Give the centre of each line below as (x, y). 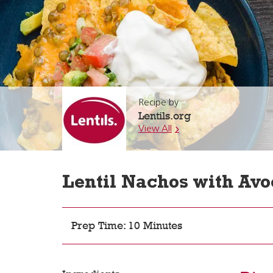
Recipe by (158, 103)
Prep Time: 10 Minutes (127, 225)
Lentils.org (165, 116)
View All (155, 129)
